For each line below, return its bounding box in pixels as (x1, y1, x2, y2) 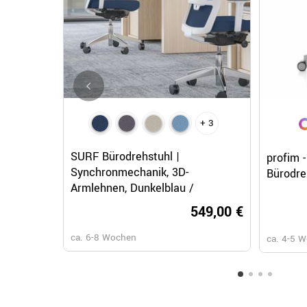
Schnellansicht (128, 136, 186, 149)
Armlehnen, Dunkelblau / (71, 180, 194, 197)
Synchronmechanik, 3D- (71, 164, 188, 181)
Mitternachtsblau (71, 196, 157, 212)
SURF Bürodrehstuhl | (71, 149, 180, 165)
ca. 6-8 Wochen (71, 231, 136, 245)
